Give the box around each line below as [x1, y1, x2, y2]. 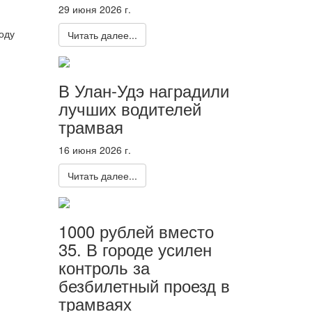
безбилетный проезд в [58, 273, 230, 298]
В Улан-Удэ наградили [58, 77, 229, 102]
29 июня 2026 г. [58, 1, 131, 16]
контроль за [58, 255, 150, 280]
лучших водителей [58, 95, 201, 120]
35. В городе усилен [58, 237, 212, 262]
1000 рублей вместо [58, 219, 214, 244]
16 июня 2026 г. [58, 142, 131, 157]
